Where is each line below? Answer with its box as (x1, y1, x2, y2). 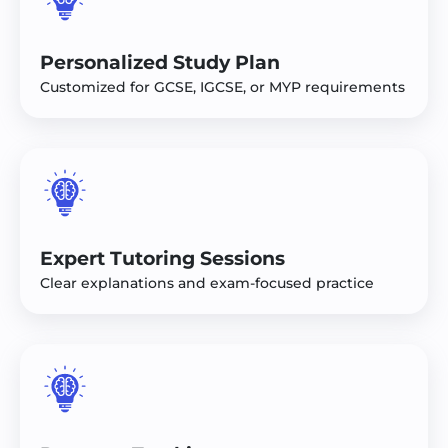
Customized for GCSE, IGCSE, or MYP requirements (40, 77, 405, 96)
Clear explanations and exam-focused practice (40, 273, 374, 292)
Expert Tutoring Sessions (40, 246, 285, 270)
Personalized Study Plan (40, 50, 280, 74)
